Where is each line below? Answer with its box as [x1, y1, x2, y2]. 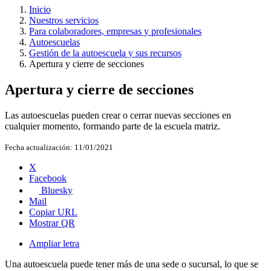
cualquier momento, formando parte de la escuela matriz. [5, 120, 220, 131]
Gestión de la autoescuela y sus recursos [29, 48, 181, 59]
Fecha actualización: [5, 142, 73, 152]
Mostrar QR [29, 217, 75, 228]
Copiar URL [29, 206, 77, 217]
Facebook [29, 172, 67, 183]
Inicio [29, 4, 51, 15]
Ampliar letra [29, 238, 79, 249]
